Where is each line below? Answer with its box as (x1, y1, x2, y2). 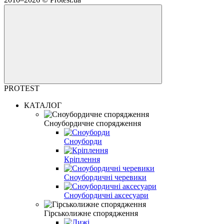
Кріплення (64, 154, 100, 163)
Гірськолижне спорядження (44, 208, 138, 217)
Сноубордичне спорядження (44, 118, 141, 127)
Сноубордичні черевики (64, 172, 146, 181)
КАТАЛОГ (24, 100, 61, 109)
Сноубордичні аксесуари (64, 190, 148, 199)
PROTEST (4, 83, 39, 92)
